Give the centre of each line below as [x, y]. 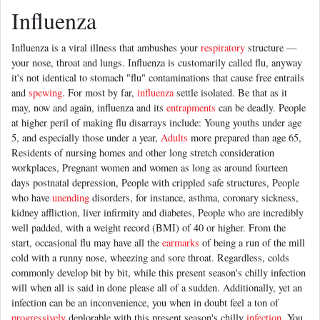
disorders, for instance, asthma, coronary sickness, [194, 198]
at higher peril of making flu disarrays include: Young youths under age [156, 123]
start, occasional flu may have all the [87, 243]
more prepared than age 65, [245, 138]
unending [71, 198]
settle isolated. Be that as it [230, 93]
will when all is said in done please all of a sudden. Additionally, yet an [157, 288]
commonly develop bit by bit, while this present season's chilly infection [159, 273]
